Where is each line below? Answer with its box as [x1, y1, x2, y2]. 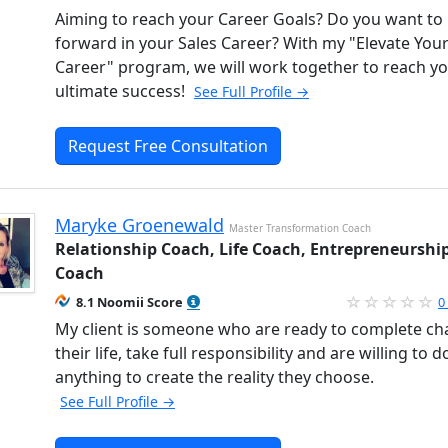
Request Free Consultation [68, 134, 268, 157]
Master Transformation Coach [229, 220, 371, 235]
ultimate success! [55, 79, 189, 102]
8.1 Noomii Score [76, 292, 183, 311]
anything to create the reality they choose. [55, 365, 374, 388]
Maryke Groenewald [55, 212, 224, 237]
